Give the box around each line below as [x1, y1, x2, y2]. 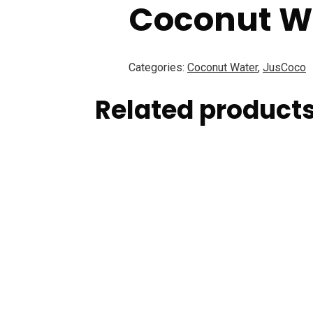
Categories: [129, 60, 187, 74]
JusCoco [263, 60, 306, 74]
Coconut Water [187, 60, 258, 74]
